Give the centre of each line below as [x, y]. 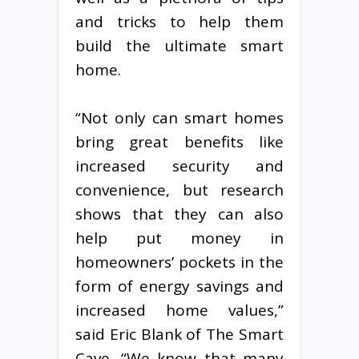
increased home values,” [179, 310]
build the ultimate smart [179, 45]
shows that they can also [179, 214]
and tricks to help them [179, 21]
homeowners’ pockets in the [179, 262]
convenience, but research [179, 190]
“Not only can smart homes [179, 117]
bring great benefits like [179, 141]
